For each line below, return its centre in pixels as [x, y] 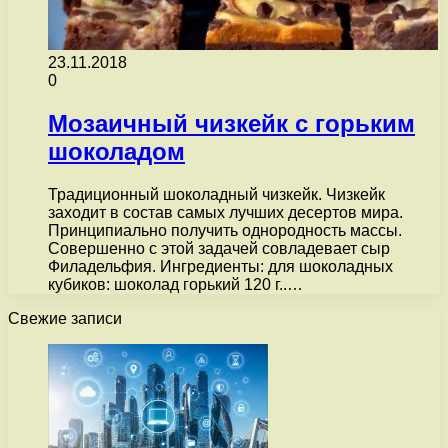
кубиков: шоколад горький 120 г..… [175, 284]
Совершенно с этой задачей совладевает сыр [219, 248]
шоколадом [116, 151]
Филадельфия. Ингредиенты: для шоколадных [220, 266]
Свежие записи [65, 318]
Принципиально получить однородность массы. [225, 230]
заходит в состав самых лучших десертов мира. [225, 212]
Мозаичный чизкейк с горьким [231, 123]
